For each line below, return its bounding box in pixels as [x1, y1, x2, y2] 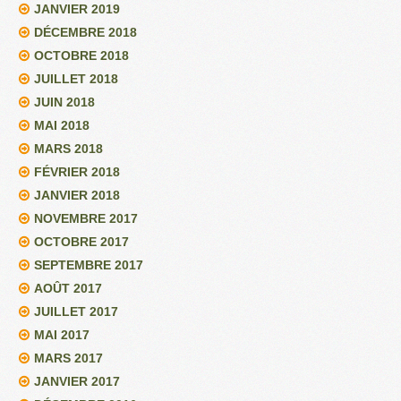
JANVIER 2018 [34, 187, 120, 202]
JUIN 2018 [34, 94, 95, 109]
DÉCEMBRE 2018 [34, 24, 137, 39]
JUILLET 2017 [34, 303, 118, 319]
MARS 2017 [34, 350, 103, 365]
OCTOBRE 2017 [34, 234, 129, 249]
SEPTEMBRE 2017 [34, 257, 143, 272]
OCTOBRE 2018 [34, 47, 129, 63]
